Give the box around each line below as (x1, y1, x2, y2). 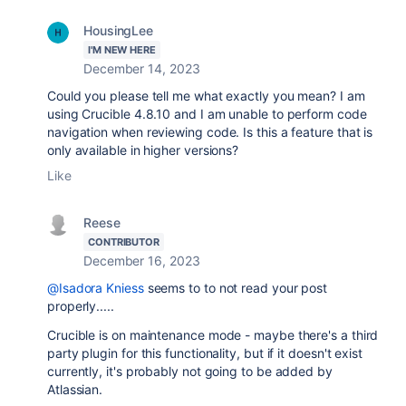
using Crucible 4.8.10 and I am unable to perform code (47, 106, 367, 121)
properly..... (47, 298, 114, 314)
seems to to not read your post (143, 280, 328, 295)
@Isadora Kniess (47, 280, 144, 295)
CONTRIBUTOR (88, 236, 160, 248)
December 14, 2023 (83, 61, 200, 76)
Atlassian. (47, 382, 103, 397)
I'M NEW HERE (88, 43, 156, 56)
